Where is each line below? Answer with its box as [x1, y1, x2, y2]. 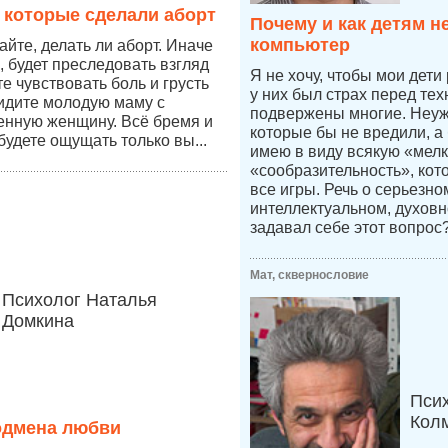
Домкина [2, 311, 74, 331]
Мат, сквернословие [250, 268, 369, 282]
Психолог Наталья [2, 290, 157, 310]
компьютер [250, 35, 350, 55]
